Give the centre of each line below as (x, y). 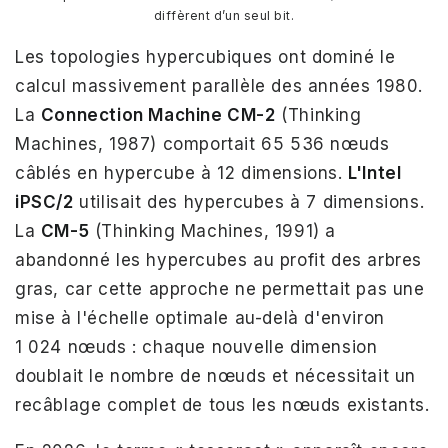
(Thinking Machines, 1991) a (213, 230)
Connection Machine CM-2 (158, 114)
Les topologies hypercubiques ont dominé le (205, 56)
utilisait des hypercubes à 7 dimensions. (249, 201)
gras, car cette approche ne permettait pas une (220, 288)
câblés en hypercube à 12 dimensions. (182, 172)
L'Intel (375, 172)
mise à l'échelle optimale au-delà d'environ (200, 317)
